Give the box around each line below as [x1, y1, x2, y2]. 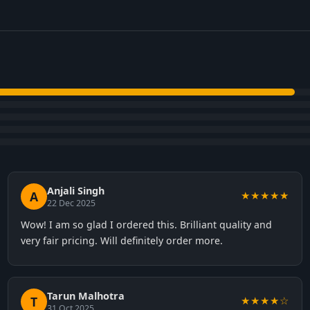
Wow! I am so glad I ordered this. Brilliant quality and [20, 218, 272, 231]
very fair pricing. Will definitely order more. [20, 234, 223, 247]
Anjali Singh [46, 184, 104, 197]
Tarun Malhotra [46, 289, 125, 302]
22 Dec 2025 [46, 197, 95, 209]
